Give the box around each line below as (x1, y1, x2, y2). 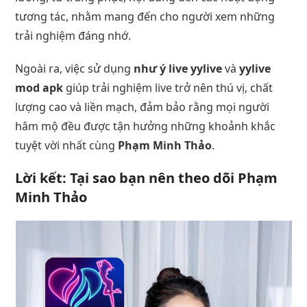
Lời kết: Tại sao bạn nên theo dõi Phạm (15, 168, 278, 187)
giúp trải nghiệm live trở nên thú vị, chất (63, 79, 273, 95)
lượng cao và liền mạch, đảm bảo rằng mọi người (15, 99, 270, 114)
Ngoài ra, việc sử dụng (15, 60, 134, 76)
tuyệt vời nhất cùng (15, 137, 119, 153)
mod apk (15, 79, 64, 95)
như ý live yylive (134, 60, 223, 76)
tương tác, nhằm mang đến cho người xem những (15, 8, 275, 24)
